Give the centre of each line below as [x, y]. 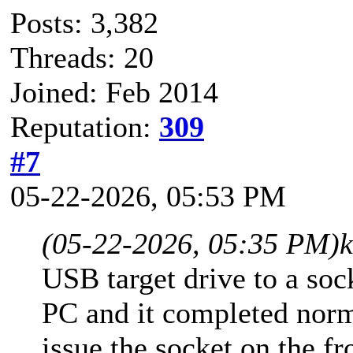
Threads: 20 [82, 57]
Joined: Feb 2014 [114, 92]
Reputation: [85, 126]
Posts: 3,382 [84, 22]
